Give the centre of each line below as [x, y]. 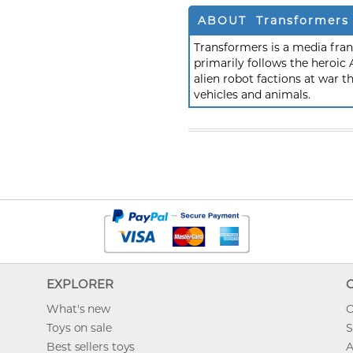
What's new [78, 309]
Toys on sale [79, 328]
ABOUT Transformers [273, 20]
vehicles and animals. [252, 95]
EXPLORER [82, 284]
